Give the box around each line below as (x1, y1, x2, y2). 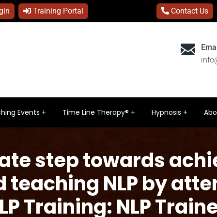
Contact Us (169, 6, 208, 15)
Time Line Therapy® (62, 108, 129, 117)
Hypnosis (152, 108, 181, 117)
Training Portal (31, 6, 83, 15)
